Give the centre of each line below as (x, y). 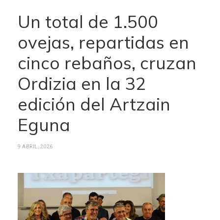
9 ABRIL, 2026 (35, 147)
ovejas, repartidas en (103, 42)
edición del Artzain (94, 104)
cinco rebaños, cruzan (107, 63)
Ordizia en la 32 (82, 83)
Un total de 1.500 (88, 22)
